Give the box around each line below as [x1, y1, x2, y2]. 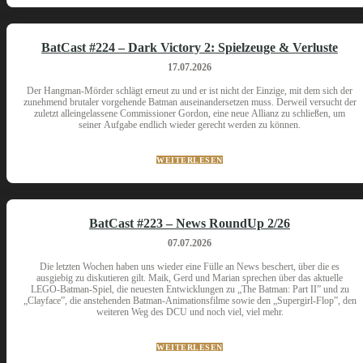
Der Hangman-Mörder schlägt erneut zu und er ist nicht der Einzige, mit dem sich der [27, 85, 352, 96]
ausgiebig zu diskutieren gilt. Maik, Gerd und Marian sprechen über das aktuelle [36, 272, 343, 284]
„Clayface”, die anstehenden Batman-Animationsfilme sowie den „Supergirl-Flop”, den [23, 295, 357, 306]
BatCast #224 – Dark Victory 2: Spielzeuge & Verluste [41, 41, 338, 54]
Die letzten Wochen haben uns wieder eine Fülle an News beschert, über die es [40, 261, 340, 272]
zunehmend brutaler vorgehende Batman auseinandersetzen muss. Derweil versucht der [23, 96, 357, 108]
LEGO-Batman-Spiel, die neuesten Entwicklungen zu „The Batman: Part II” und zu [30, 284, 349, 295]
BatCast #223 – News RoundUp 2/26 [89, 216, 290, 230]
